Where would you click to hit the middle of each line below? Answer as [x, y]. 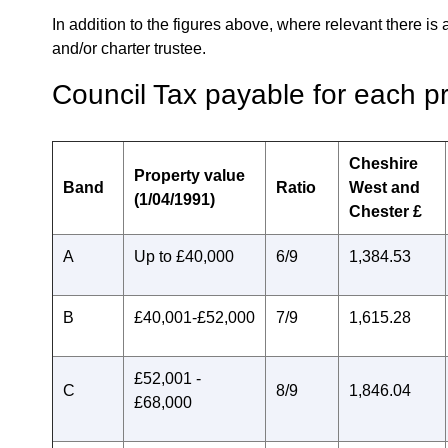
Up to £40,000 [184, 256]
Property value [189, 175]
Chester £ [385, 211]
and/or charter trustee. [129, 48]
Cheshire [383, 163]
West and [384, 187]
